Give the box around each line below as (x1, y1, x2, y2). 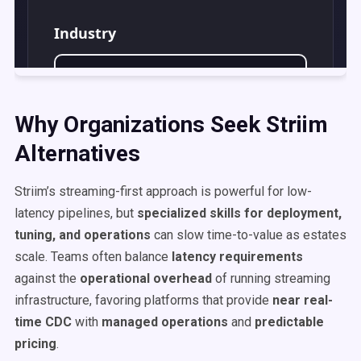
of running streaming (212, 271, 330, 286)
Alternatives (15, 140, 140, 167)
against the (15, 271, 80, 286)
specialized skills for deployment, (137, 205, 342, 221)
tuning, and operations (15, 227, 151, 243)
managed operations (102, 314, 228, 330)
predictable (255, 314, 324, 330)
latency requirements (172, 249, 303, 264)
